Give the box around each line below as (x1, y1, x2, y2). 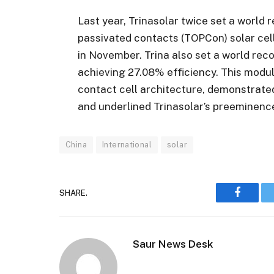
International (102, 140, 152, 150)
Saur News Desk (133, 238, 213, 251)
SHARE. (59, 188, 87, 198)
